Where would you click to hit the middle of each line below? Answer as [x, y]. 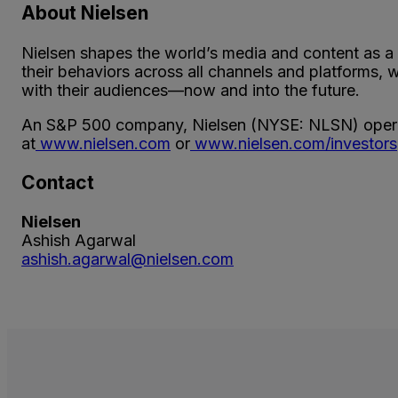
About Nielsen [85, 13]
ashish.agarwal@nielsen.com [127, 259]
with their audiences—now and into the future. [191, 90]
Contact [58, 182]
